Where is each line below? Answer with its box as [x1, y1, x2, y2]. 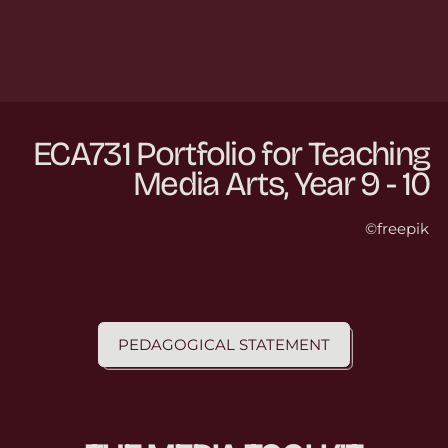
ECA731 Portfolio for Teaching [33, 134, 430, 175]
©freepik [365, 219, 430, 239]
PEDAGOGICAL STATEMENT [118, 334, 330, 354]
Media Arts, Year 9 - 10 [132, 164, 430, 205]
